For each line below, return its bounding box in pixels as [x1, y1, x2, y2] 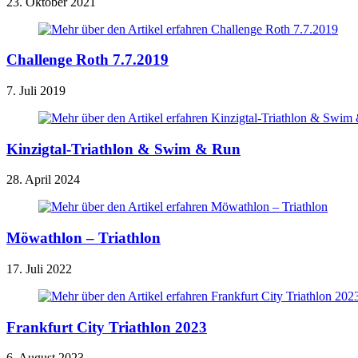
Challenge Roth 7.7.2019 [6, 51, 169, 69]
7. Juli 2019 [6, 84, 66, 97]
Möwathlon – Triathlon [6, 229, 161, 247]
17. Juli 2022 [6, 261, 72, 276]
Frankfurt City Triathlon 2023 [6, 318, 207, 336]
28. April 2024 [6, 173, 80, 187]
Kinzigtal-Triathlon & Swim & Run [6, 140, 241, 157]
